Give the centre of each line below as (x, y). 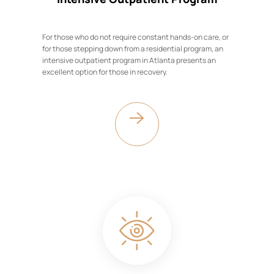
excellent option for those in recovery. (106, 72)
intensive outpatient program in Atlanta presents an (129, 60)
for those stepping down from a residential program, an (133, 49)
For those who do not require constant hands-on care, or (135, 37)
